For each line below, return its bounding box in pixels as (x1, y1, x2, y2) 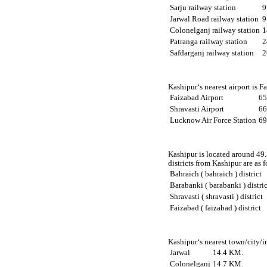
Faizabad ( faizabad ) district (170, 204, 262, 213)
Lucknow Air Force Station (170, 116, 257, 125)
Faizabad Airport (170, 93, 224, 102)
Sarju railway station (170, 3, 237, 12)
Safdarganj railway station (170, 48, 254, 57)
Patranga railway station (170, 37, 248, 46)
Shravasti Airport (170, 104, 225, 113)
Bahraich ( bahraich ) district (170, 170, 262, 179)
